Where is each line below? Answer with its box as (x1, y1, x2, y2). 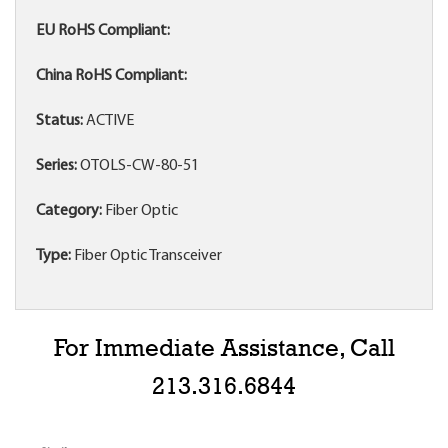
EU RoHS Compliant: (36, 23, 170, 40)
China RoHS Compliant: (36, 68, 187, 85)
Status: (36, 113, 83, 130)
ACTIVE (83, 113, 134, 130)
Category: (36, 203, 102, 220)
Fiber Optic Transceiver (71, 248, 222, 265)
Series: (36, 158, 77, 175)
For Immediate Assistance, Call (53, 337, 395, 362)
